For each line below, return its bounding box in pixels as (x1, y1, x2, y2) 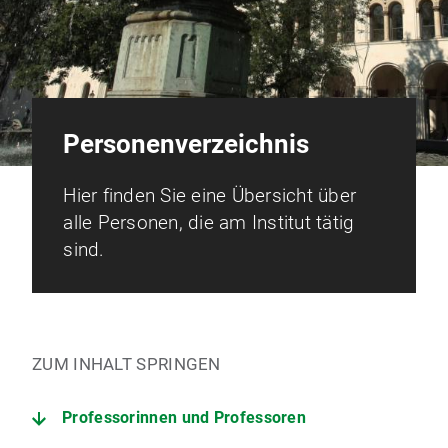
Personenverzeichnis (63, 129, 310, 160)
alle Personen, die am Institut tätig (63, 211, 355, 235)
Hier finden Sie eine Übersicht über (63, 184, 356, 208)
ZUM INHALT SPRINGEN (32, 354, 221, 375)
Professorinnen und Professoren (62, 408, 306, 428)
